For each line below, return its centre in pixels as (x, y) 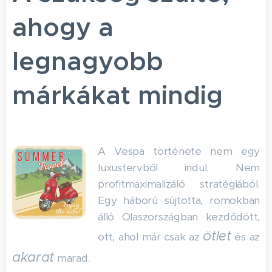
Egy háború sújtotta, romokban (179, 200)
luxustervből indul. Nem (179, 168)
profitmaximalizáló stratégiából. (179, 184)
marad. (72, 258)
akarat (33, 257)
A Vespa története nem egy (179, 151)
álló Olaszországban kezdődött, (179, 217)
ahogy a (63, 27)
